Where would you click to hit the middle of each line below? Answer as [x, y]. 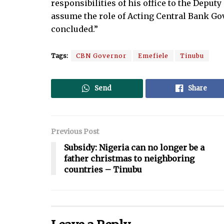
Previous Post [75, 132]
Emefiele [153, 56]
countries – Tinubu [103, 170]
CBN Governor [101, 56]
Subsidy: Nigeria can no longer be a [134, 148]
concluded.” [74, 29]
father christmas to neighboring [129, 159]
